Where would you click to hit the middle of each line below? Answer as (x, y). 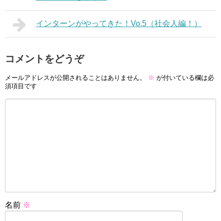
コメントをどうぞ (44, 58)
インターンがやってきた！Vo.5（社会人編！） (119, 23)
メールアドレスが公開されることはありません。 (75, 78)
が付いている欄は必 (184, 78)
